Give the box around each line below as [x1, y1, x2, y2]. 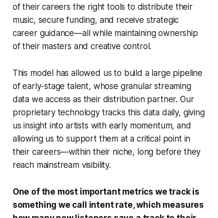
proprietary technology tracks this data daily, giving [12, 107, 205, 117]
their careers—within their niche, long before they [12, 146, 201, 157]
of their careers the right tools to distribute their [12, 1, 193, 12]
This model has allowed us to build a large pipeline [12, 68, 203, 78]
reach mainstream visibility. [12, 160, 113, 170]
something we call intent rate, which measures [12, 200, 204, 210]
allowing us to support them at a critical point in [12, 133, 191, 144]
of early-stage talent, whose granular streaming [12, 81, 191, 91]
